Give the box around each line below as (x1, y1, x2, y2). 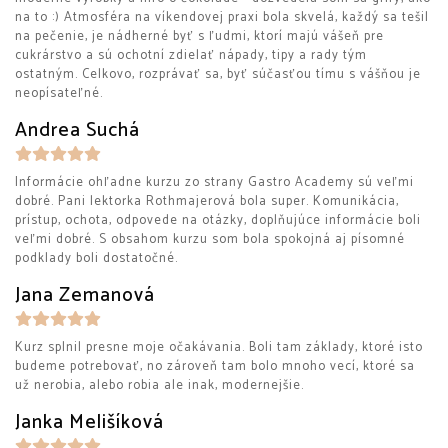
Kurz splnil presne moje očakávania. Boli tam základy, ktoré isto (15, 337, 423, 358)
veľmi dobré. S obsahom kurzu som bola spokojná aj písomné (15, 229, 405, 250)
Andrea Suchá (15, 115, 140, 146)
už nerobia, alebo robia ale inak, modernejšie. (15, 375, 304, 396)
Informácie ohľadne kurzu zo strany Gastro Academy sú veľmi (15, 172, 414, 193)
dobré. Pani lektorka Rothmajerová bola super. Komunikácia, (15, 191, 399, 212)
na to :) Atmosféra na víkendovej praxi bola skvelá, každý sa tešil (15, 7, 429, 28)
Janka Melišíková (15, 407, 164, 438)
